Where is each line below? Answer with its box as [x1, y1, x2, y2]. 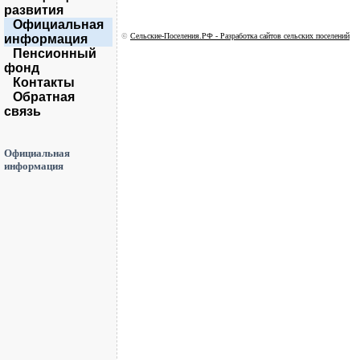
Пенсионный [13, 47, 96, 60]
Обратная [13, 90, 75, 104]
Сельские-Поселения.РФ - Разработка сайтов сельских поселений [130, 31, 350, 40]
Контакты [13, 76, 75, 89]
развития [4, 3, 63, 17]
